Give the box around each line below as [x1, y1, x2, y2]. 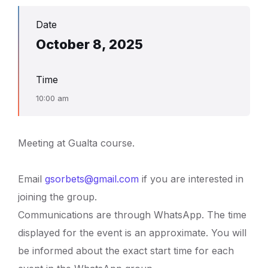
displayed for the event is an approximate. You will [18, 227, 246, 239]
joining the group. [18, 191, 97, 203]
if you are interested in [139, 173, 243, 185]
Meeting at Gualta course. [18, 137, 135, 149]
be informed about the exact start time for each [18, 245, 234, 257]
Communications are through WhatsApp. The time [18, 209, 246, 221]
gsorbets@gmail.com [45, 173, 139, 185]
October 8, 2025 [36, 36, 143, 52]
